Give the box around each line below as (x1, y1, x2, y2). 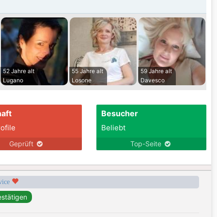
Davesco (140, 77, 165, 84)
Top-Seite (130, 139, 164, 148)
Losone (72, 77, 92, 84)
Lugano (3, 77, 23, 84)
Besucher (101, 108, 138, 119)
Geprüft (9, 139, 35, 148)
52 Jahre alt (3, 67, 34, 75)
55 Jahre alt (72, 67, 103, 75)
